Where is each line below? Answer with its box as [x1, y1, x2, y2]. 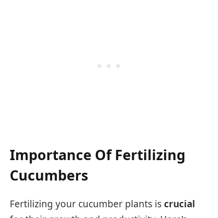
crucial [164, 197, 195, 210]
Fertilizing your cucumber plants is [10, 197, 164, 210]
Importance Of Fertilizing [10, 145, 185, 164]
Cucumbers [10, 166, 88, 185]
